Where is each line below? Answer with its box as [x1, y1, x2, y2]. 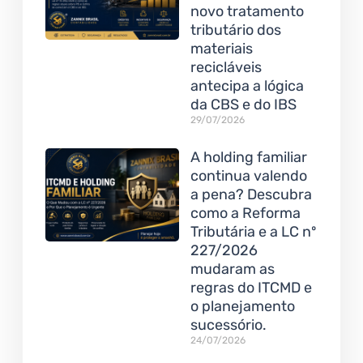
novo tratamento [190, 2, 304, 20]
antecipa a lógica [190, 76, 304, 95]
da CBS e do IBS [190, 95, 297, 113]
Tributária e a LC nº [190, 222, 316, 241]
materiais [190, 39, 253, 58]
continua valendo [190, 166, 307, 185]
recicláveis [190, 58, 262, 76]
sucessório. [190, 315, 267, 334]
